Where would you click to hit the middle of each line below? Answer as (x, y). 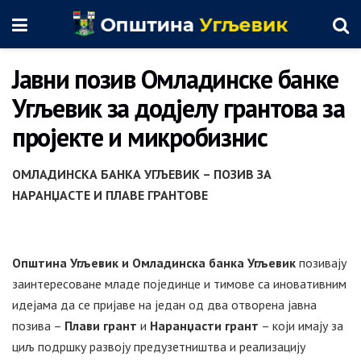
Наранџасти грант (204, 326)
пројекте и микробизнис (140, 137)
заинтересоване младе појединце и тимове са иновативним (179, 284)
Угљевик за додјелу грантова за (178, 108)
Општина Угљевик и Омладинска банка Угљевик (154, 263)
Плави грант (101, 326)
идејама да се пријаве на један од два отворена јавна (164, 305)
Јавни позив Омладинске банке (176, 79)
